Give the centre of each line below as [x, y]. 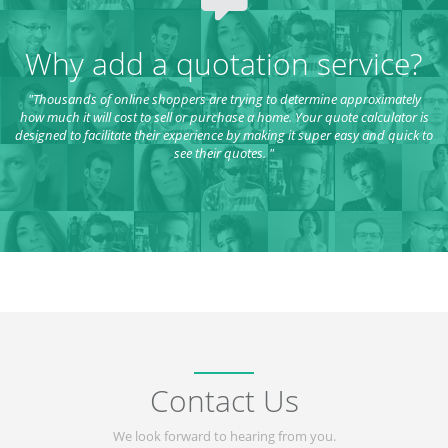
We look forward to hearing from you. [224, 435]
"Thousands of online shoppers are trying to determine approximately [224, 98]
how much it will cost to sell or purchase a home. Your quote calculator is [224, 116]
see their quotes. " [224, 152]
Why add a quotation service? [224, 63]
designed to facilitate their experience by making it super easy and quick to [224, 134]
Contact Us [224, 400]
